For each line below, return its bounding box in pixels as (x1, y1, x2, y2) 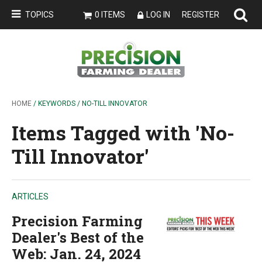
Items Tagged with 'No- (12, 119, 235, 146)
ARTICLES (12, 192, 49, 201)
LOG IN (146, 10, 170, 19)
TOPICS (25, 10, 54, 19)
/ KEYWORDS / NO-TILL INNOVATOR (32, 99, 147, 108)
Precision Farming (12, 212, 143, 230)
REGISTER (182, 10, 219, 19)
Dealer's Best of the (12, 228, 144, 247)
